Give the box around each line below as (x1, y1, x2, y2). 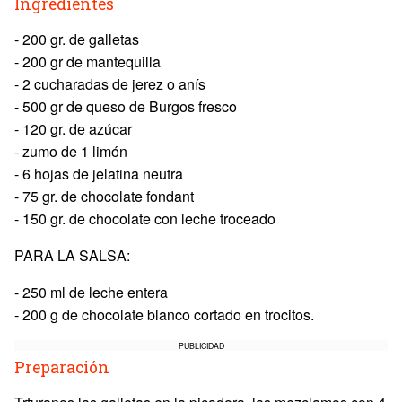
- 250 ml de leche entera (14, 282, 168, 302)
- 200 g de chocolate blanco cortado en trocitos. (14, 304, 314, 325)
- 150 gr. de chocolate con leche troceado (14, 208, 275, 229)
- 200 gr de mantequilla (14, 51, 161, 72)
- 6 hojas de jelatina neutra (14, 163, 183, 184)
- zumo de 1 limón (14, 141, 127, 162)
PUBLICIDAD (178, 340, 224, 351)
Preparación (14, 357, 109, 378)
